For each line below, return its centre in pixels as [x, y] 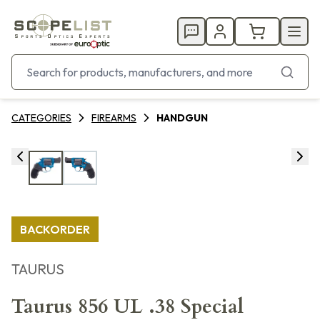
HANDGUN [182, 118]
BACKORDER [55, 229]
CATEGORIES [41, 118]
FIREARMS [114, 118]
